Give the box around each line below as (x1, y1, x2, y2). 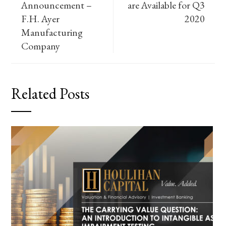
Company (21, 39, 61, 52)
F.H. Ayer (21, 12, 60, 25)
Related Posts (11, 84, 90, 103)
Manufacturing (21, 26, 83, 39)
